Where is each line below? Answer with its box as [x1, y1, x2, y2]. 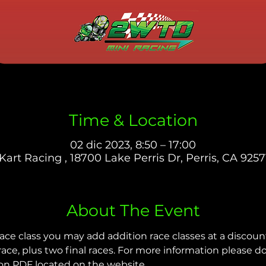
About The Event [66, 201, 200, 221]
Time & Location [68, 110, 198, 130]
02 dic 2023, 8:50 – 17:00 [70, 138, 196, 152]
